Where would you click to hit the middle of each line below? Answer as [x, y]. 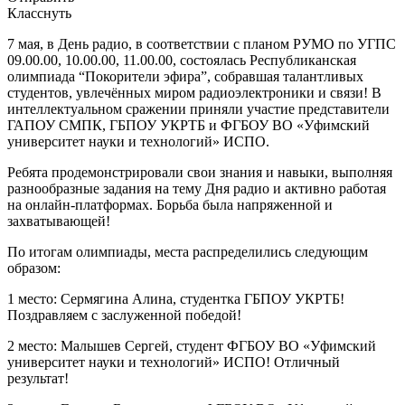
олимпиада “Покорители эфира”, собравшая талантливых [185, 76]
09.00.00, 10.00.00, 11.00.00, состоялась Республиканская [182, 60]
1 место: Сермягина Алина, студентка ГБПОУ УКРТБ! [176, 298]
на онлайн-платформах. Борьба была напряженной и [170, 204]
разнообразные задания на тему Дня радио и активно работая [197, 188]
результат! [42, 378]
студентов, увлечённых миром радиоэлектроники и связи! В [194, 92]
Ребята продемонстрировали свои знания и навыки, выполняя [200, 172]
